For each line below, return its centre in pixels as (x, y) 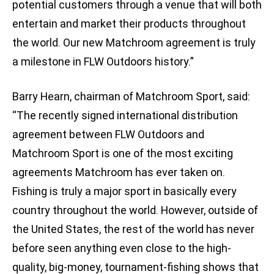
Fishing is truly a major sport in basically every (124, 191)
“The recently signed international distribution (125, 116)
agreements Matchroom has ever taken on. (119, 172)
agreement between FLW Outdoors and (108, 135)
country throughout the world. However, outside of (135, 210)
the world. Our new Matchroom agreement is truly (134, 43)
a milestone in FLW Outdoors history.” (103, 62)
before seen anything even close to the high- (122, 248)
